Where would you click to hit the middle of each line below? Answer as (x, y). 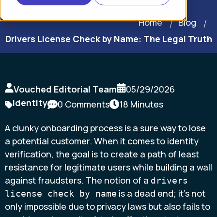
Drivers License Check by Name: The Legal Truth (109, 39)
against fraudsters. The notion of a (78, 180)
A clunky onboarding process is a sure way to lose (105, 128)
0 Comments (84, 104)
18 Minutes (141, 104)
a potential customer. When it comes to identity (102, 141)
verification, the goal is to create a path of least (102, 154)
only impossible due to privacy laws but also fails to (108, 206)
